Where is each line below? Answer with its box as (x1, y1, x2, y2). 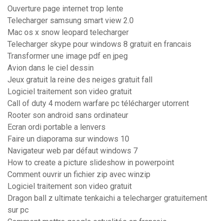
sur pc (7, 205, 29, 215)
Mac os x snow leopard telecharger (7, 28, 129, 37)
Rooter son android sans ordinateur (7, 110, 128, 120)
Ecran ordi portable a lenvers (7, 122, 106, 132)
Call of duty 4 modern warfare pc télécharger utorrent (7, 99, 189, 109)
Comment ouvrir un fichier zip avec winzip (7, 170, 150, 180)
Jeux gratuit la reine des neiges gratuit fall (7, 75, 152, 85)
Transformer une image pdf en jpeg (7, 51, 128, 61)
